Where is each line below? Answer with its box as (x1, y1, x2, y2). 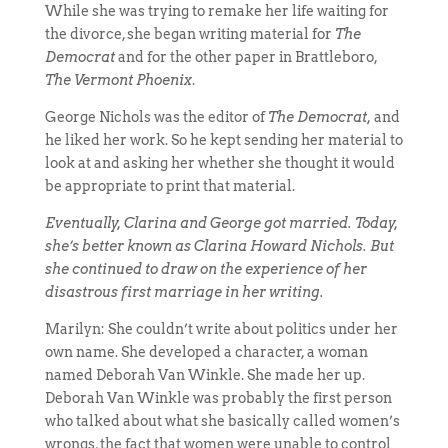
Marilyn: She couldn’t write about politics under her (44, 321, 398, 337)
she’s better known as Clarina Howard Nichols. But (44, 238, 394, 254)
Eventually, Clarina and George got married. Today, (44, 215, 398, 231)
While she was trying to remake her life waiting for (44, 3, 389, 19)
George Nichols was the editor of (44, 109, 268, 125)
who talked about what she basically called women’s (44, 413, 400, 429)
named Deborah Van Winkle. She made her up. (44, 367, 365, 383)
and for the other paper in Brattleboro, (114, 49, 377, 65)
